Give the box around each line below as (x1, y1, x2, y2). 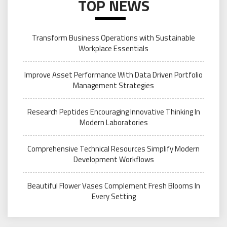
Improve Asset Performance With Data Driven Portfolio (24, 68, 203, 81)
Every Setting (91, 190, 136, 202)
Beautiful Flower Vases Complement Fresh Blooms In (27, 179, 200, 192)
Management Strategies (73, 79, 154, 91)
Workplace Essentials (79, 42, 148, 54)
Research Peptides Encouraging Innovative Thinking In (27, 105, 200, 118)
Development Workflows (73, 153, 154, 165)
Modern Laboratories (79, 116, 148, 128)
